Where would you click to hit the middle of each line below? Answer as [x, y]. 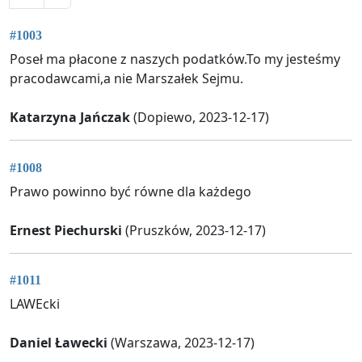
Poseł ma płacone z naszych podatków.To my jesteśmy [175, 59]
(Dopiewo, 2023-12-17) [200, 118]
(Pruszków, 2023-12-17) [194, 230]
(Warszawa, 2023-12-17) [181, 342]
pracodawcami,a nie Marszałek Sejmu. [126, 79]
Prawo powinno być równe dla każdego [130, 191]
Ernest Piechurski [66, 230]
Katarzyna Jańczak [70, 118]
